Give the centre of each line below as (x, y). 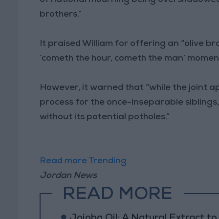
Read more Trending (83, 161)
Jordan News (68, 176)
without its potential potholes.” (105, 117)
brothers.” (61, 14)
